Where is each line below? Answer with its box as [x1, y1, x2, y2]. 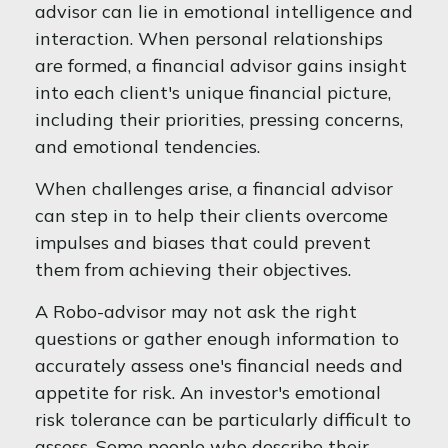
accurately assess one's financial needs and [35, 354, 403, 377]
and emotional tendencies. [35, 135, 260, 158]
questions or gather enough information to [35, 327, 399, 350]
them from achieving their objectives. [35, 258, 351, 281]
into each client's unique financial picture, [35, 81, 391, 104]
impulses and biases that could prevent [35, 231, 371, 254]
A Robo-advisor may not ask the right [35, 300, 357, 323]
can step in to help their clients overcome [35, 204, 388, 227]
